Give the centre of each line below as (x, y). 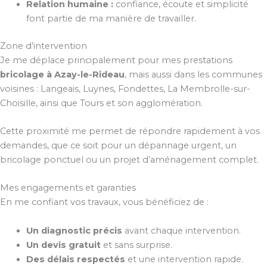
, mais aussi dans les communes (193, 74)
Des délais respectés (75, 259)
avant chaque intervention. (181, 230)
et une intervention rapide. (184, 259)
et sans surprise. (136, 245)
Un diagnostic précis (74, 230)
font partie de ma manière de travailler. (111, 18)
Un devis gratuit (63, 245)
